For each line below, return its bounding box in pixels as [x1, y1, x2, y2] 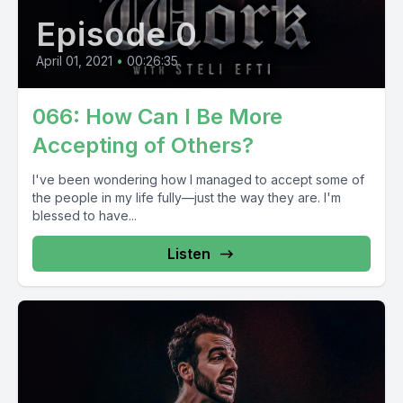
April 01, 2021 [36, 53, 112, 68]
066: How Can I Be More [32, 103, 282, 130]
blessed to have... [32, 208, 137, 223]
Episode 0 [36, 14, 199, 54]
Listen [167, 245, 210, 263]
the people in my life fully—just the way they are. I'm [32, 190, 341, 205]
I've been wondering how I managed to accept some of [32, 172, 364, 187]
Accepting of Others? [32, 132, 254, 158]
